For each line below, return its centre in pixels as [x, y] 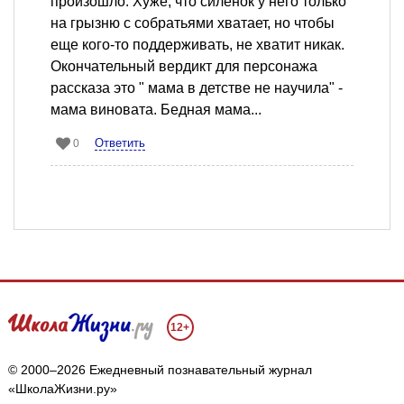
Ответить [120, 142]
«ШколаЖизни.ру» [62, 388]
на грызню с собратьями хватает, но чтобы [193, 23]
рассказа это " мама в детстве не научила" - [197, 87]
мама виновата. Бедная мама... [156, 109]
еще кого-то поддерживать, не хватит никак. [197, 44]
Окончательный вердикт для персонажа [184, 66]
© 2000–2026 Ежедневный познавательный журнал [160, 369]
